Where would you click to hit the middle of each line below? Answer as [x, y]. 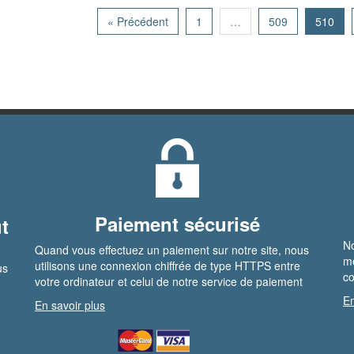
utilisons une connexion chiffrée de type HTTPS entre [168, 265]
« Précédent [138, 21]
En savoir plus [70, 305]
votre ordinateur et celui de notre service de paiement [169, 281]
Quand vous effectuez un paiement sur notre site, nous [172, 250]
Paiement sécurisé [177, 224]
